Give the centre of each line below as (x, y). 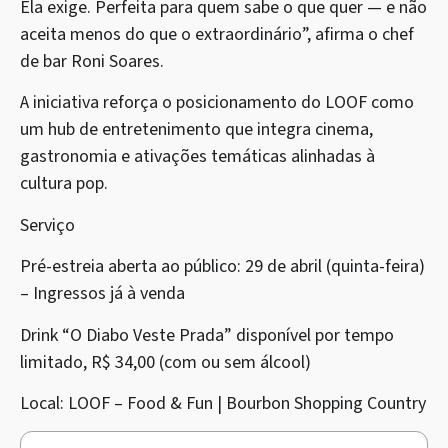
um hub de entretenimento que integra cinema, (196, 130)
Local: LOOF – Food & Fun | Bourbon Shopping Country (223, 404)
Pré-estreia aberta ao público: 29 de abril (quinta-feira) (222, 267)
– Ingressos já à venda (102, 294)
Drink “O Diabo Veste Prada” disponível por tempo (207, 335)
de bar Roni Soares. (92, 62)
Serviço (47, 225)
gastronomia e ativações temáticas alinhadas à (197, 157)
